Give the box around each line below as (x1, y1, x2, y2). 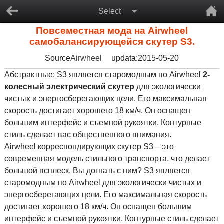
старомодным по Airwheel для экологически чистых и (4, 178, 201, 187)
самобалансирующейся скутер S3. (29, 36, 195, 47)
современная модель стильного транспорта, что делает (4, 154, 210, 163)
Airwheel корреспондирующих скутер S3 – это (4, 142, 174, 151)
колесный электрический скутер (4, 82, 134, 91)
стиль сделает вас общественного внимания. (4, 130, 171, 139)
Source (45, 54, 70, 62)
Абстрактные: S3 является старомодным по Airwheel (4, 70, 203, 79)
